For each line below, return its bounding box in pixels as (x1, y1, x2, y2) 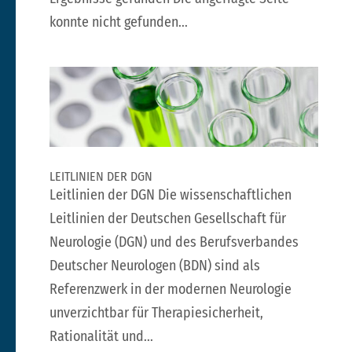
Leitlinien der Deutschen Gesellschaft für (49, 210, 286, 228)
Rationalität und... (49, 328, 153, 346)
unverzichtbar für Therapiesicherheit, (49, 304, 263, 322)
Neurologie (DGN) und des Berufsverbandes (49, 233, 299, 251)
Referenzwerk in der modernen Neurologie (49, 280, 291, 299)
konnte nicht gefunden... (49, 13, 188, 31)
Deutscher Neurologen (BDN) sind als (49, 257, 260, 275)
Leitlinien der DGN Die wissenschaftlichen (49, 186, 291, 204)
